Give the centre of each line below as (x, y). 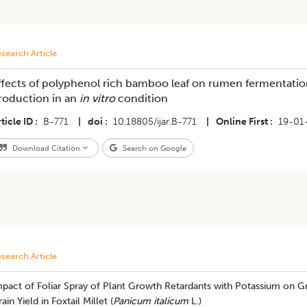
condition (141, 98)
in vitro (97, 98)
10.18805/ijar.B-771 (155, 122)
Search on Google (153, 148)
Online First (242, 122)
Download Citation (46, 148)
